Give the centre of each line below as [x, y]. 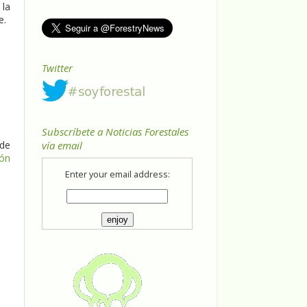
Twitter [57, 67]
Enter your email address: [117, 175]
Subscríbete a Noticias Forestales [115, 132]
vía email [62, 146]
